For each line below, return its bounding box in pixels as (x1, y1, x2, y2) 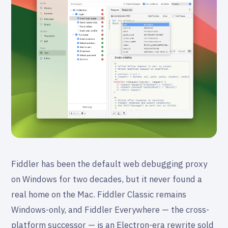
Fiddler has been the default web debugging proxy (11, 158, 207, 170)
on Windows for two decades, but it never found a (11, 174, 202, 185)
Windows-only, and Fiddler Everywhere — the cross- (11, 204, 209, 216)
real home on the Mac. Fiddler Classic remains (11, 189, 186, 201)
